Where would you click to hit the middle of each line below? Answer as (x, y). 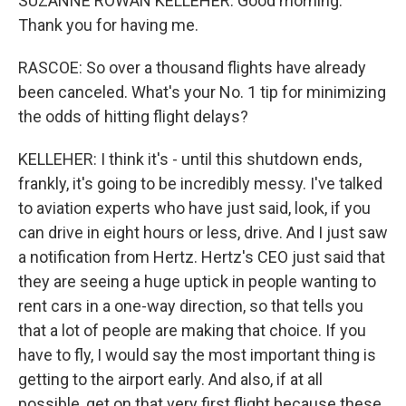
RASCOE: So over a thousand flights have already (192, 68)
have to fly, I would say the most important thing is (197, 355)
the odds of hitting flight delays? (133, 116)
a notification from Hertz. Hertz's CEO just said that (202, 257)
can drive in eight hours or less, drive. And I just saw (203, 232)
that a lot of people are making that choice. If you (192, 330)
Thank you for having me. (108, 25)
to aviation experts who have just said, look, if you (194, 208)
